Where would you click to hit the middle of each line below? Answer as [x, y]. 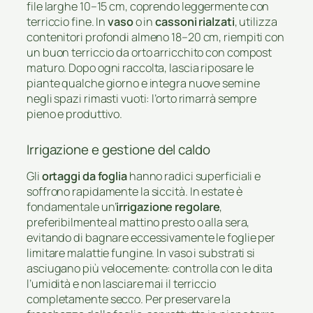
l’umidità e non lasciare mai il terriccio [121, 284]
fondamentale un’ [72, 207]
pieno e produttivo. [75, 114]
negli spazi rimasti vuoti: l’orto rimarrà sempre [142, 98]
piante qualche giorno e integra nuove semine [143, 83]
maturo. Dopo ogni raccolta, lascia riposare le [140, 67]
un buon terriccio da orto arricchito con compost [150, 52]
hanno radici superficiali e [194, 176]
